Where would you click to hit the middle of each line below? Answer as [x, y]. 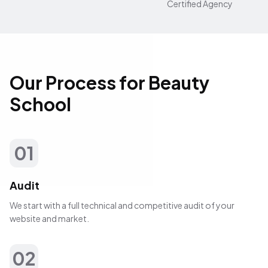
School [40, 104]
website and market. [49, 219]
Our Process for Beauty [109, 83]
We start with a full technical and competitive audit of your [122, 205]
